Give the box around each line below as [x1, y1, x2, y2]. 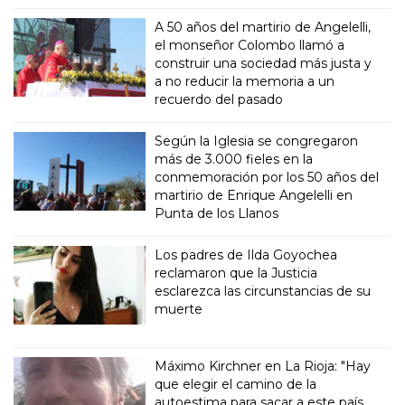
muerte [155, 301, 203, 318]
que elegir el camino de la [155, 376, 317, 393]
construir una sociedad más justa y [155, 55, 372, 72]
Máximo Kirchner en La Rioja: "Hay [155, 358, 372, 375]
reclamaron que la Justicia [155, 265, 318, 282]
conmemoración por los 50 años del [155, 169, 380, 186]
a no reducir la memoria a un [155, 73, 335, 90]
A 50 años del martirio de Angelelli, [155, 19, 372, 36]
